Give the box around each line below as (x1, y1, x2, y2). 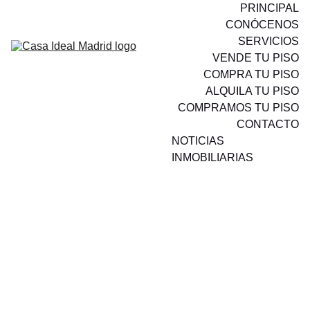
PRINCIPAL (240, 2, 299, 14)
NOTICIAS (172, 135, 224, 147)
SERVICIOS (238, 35, 299, 47)
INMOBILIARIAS (172, 152, 253, 163)
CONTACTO (237, 118, 299, 130)
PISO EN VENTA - (51, 260, 260, 289)
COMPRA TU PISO (203, 69, 299, 80)
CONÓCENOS (226, 19, 299, 30)
